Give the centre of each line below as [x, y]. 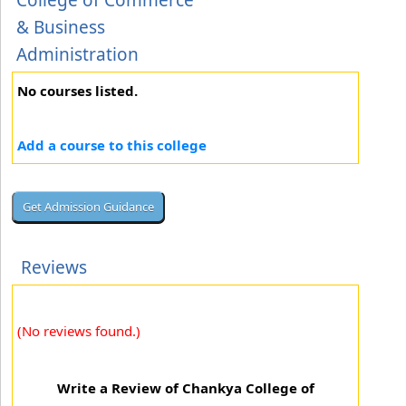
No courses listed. [77, 91]
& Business [61, 27]
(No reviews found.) [79, 331]
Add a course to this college [112, 145]
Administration [77, 54]
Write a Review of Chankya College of [185, 388]
